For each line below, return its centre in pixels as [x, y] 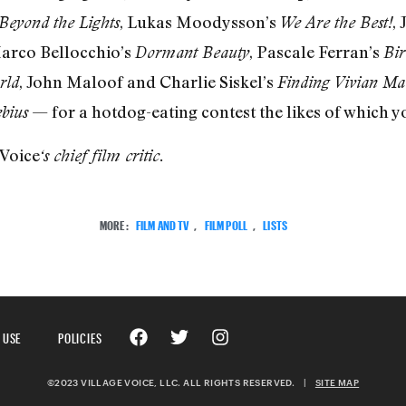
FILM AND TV [162, 223]
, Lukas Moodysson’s [199, 22]
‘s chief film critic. [101, 155]
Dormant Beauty [192, 53]
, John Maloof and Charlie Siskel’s [148, 82]
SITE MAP [337, 382]
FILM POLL [226, 223]
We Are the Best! [336, 23]
